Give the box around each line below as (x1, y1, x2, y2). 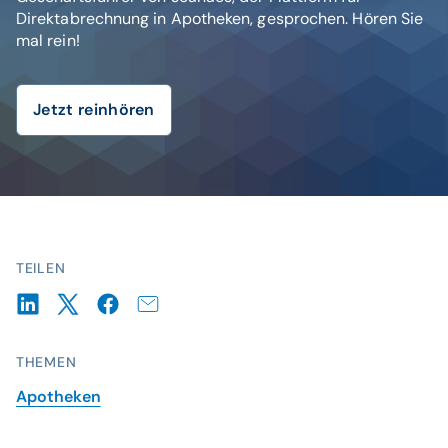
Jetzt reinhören (33, 99, 155, 120)
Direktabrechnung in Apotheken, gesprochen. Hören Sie (16, 8, 424, 29)
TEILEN (16, 259, 66, 277)
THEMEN (16, 353, 77, 371)
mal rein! (16, 30, 80, 51)
